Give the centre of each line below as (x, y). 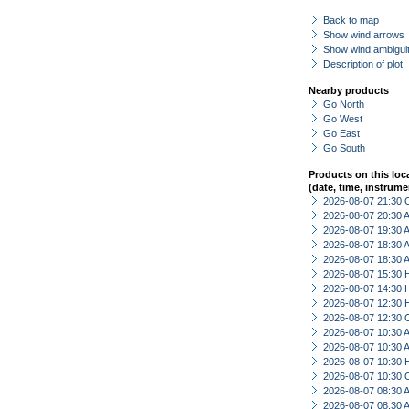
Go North (344, 104)
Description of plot (363, 64)
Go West (343, 119)
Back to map (351, 20)
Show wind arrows (364, 35)
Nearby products (349, 90)
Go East (341, 133)
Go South (344, 148)
